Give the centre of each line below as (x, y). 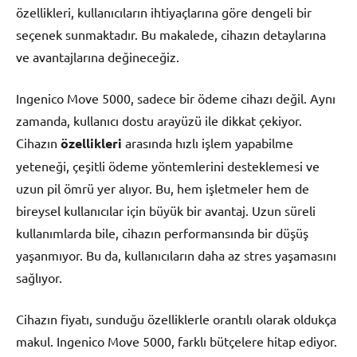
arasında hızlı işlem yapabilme (208, 143)
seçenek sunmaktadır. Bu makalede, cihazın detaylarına (171, 35)
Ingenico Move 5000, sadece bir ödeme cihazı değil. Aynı (176, 98)
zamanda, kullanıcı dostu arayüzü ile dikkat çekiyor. (159, 121)
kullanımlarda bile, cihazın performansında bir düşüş (162, 233)
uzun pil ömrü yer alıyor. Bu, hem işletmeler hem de (163, 188)
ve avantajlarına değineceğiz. (98, 57)
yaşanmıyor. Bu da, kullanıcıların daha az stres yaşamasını (176, 255)
